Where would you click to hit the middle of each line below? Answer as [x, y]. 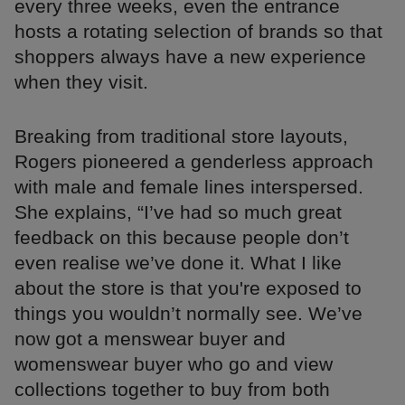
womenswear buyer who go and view [174, 364]
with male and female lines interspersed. [189, 187]
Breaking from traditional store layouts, [181, 137]
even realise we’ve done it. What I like [178, 263]
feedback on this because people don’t [182, 238]
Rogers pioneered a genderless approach [194, 162]
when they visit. [81, 82]
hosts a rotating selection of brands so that [198, 32]
